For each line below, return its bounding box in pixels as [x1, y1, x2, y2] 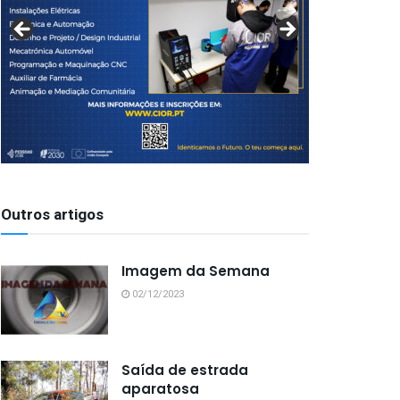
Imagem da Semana [121, 262, 270, 280]
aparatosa [121, 379, 199, 398]
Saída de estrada [121, 360, 248, 379]
